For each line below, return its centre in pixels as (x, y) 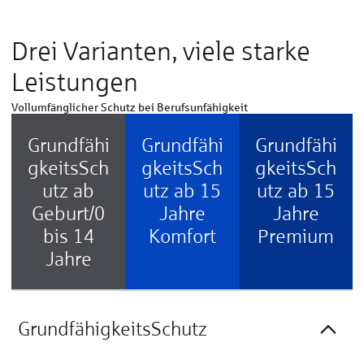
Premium (296, 236)
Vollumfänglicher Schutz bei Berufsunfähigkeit (130, 107)
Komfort (182, 236)
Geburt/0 (68, 213)
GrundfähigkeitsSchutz (113, 328)
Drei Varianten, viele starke (161, 51)
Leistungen (75, 82)
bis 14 (68, 236)
